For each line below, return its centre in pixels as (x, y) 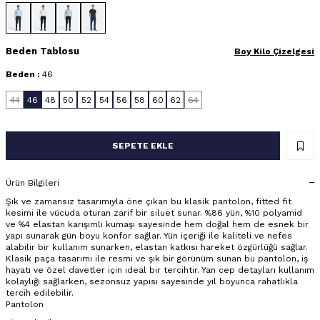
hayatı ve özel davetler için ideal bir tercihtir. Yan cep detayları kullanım (160, 270)
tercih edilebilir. (40, 293)
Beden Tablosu (42, 51)
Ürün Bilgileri (32, 183)
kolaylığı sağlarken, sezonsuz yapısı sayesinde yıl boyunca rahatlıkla (152, 282)
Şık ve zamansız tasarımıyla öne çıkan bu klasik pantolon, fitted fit (149, 202)
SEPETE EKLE (143, 146)
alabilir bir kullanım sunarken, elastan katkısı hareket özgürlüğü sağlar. (157, 247)
